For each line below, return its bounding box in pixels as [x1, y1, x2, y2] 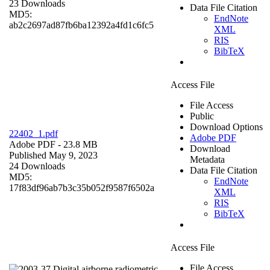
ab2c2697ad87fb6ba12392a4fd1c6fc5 [9, 19, 154, 30]
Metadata [190, 154, 225, 165]
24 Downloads [9, 160, 65, 171]
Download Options [190, 121, 263, 132]
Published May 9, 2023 [9, 149, 98, 160]
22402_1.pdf [9, 128, 58, 139]
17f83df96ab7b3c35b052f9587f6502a [9, 182, 154, 193]
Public [190, 110, 214, 121]
